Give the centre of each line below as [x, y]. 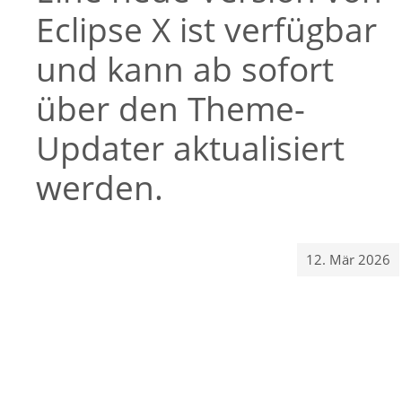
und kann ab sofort [185, 69]
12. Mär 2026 [348, 259]
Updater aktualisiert [190, 148]
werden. [100, 188]
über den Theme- [170, 109]
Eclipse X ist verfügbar [206, 30]
